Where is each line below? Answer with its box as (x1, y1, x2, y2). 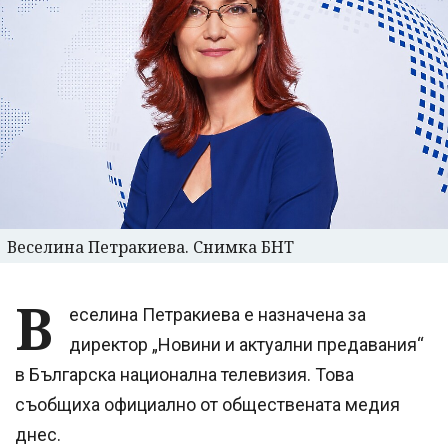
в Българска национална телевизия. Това (15, 363, 354, 385)
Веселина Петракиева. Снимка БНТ (7, 235, 294, 258)
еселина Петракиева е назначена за (69, 303, 366, 325)
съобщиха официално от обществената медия (15, 393, 400, 415)
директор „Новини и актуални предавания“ (69, 333, 424, 355)
